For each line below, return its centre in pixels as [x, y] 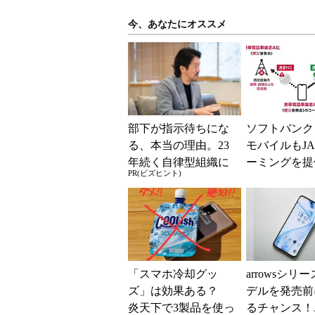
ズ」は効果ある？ [179, 291]
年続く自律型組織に [179, 162]
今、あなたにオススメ [177, 24]
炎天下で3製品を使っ [181, 308]
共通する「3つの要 [176, 179]
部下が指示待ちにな [179, 128]
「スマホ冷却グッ [173, 274]
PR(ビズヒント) [155, 173]
